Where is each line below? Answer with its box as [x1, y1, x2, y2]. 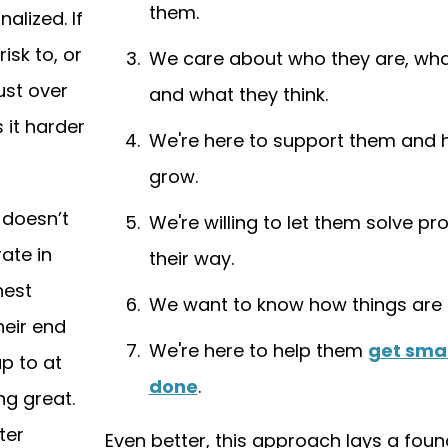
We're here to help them [148, 338, 368, 363]
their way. [148, 246, 234, 271]
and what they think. [148, 82, 328, 107]
